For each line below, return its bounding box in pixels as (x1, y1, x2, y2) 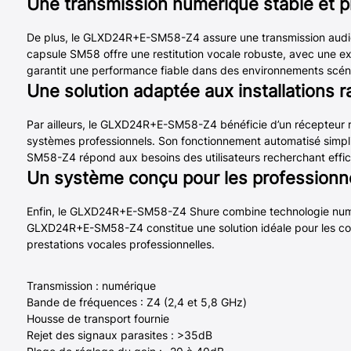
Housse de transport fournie (26, 311, 169, 325)
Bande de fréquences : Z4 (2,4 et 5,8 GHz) (26, 295, 247, 309)
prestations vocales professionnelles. (26, 237, 215, 251)
